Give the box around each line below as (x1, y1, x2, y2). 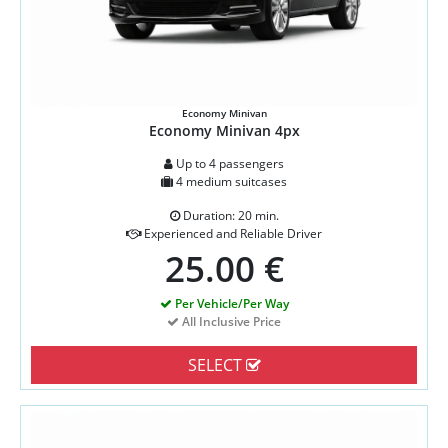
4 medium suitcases (173, 172, 287, 190)
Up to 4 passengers (173, 154, 284, 172)
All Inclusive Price (179, 312, 281, 330)
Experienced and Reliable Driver (141, 224, 322, 242)
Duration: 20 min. (179, 206, 279, 224)
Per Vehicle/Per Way (171, 294, 289, 312)
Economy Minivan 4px (148, 120, 300, 140)
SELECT (187, 353, 246, 376)
